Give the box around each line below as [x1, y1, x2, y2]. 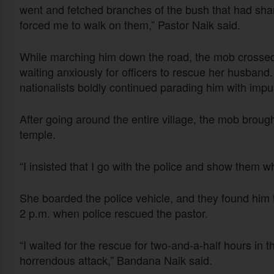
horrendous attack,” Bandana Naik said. [20, 252, 212, 268]
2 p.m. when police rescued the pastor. [20, 205, 208, 221]
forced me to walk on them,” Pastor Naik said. [20, 17, 240, 33]
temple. [20, 126, 56, 143]
